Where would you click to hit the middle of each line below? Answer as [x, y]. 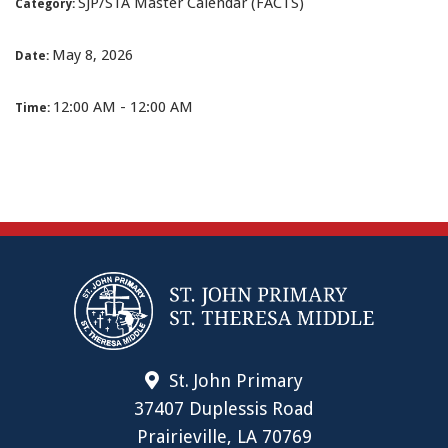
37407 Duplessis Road [224, 408]
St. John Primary [236, 380]
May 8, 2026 [92, 54]
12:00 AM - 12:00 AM [123, 106]
